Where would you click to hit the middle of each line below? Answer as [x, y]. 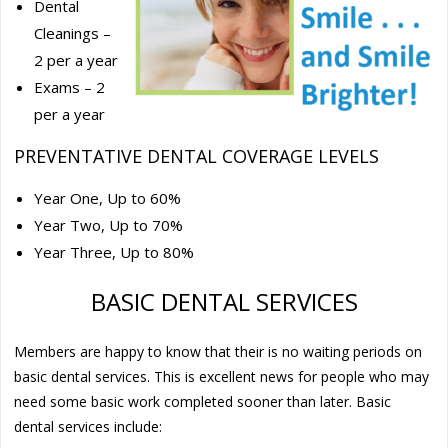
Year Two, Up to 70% [109, 224]
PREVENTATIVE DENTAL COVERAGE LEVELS [197, 155]
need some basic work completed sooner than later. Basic [203, 401]
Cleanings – [73, 32]
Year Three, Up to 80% [114, 251]
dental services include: [88, 426]
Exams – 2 [70, 86]
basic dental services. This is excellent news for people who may [222, 376]
